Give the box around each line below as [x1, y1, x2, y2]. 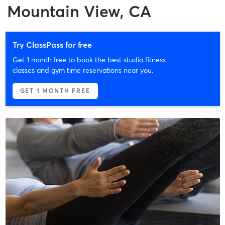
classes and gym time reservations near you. [12, 65, 153, 75]
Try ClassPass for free [12, 39, 92, 50]
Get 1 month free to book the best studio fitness [12, 55, 166, 64]
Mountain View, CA [7, 1, 151, 21]
